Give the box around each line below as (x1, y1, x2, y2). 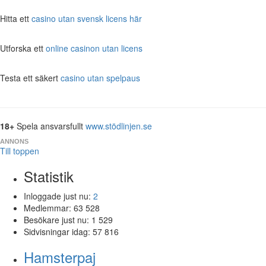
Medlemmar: (24, 201, 74, 214)
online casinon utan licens (46, 42, 142, 54)
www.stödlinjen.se (85, 119, 152, 132)
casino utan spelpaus (61, 71, 140, 84)
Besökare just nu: (24, 213, 91, 226)
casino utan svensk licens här (31, 12, 142, 24)
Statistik (24, 165, 74, 186)
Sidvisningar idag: (24, 225, 93, 237)
